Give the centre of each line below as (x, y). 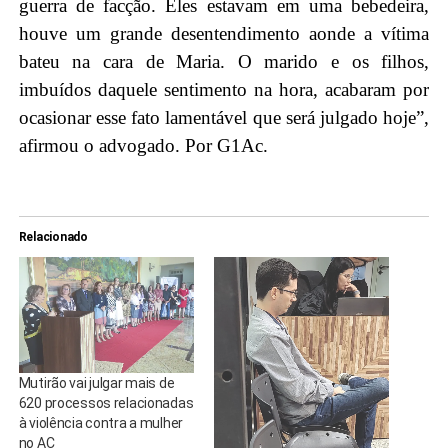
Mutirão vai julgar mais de (96, 382)
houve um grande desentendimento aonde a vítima (224, 33)
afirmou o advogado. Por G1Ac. (145, 145)
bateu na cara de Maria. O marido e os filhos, (224, 61)
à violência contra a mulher (101, 422)
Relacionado (53, 236)
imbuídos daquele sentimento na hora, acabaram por (224, 89)
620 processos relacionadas (106, 402)
